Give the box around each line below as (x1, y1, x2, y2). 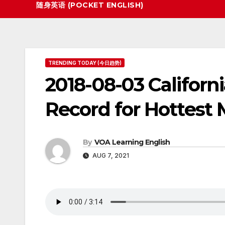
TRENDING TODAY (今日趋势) (48, 60, 122, 66)
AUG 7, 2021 (91, 152, 129, 160)
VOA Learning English (94, 138, 170, 147)
